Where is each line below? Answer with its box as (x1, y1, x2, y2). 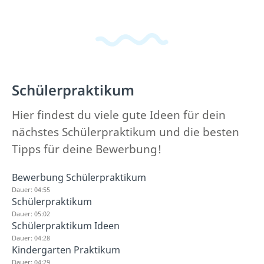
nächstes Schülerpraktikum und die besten (12, 124, 239, 140)
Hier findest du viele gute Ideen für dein (12, 107, 226, 123)
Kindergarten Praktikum (12, 243, 120, 256)
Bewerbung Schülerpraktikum (12, 171, 146, 184)
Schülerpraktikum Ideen (12, 219, 120, 232)
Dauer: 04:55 (12, 185, 50, 194)
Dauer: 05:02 (12, 209, 50, 218)
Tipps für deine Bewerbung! (12, 141, 161, 157)
